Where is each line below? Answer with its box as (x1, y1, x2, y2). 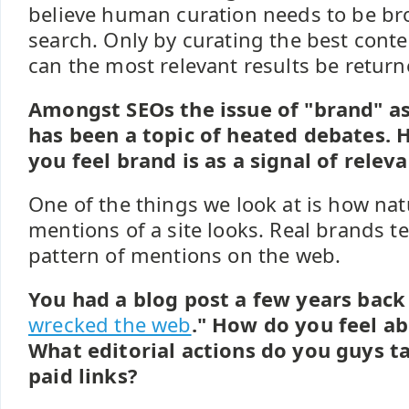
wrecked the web (28, 311, 192, 338)
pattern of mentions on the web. (28, 242, 341, 268)
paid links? (28, 362, 137, 389)
